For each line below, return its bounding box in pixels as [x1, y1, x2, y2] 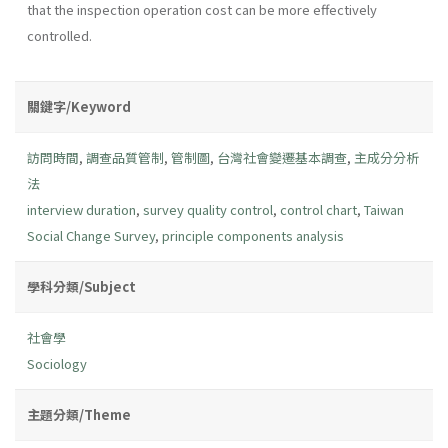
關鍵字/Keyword [27, 96, 131, 116]
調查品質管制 [86, 147, 164, 167]
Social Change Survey [27, 225, 155, 245]
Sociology [27, 353, 87, 373]
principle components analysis [162, 225, 344, 245]
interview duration [27, 199, 136, 219]
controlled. [27, 25, 92, 45]
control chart [280, 199, 357, 219]
